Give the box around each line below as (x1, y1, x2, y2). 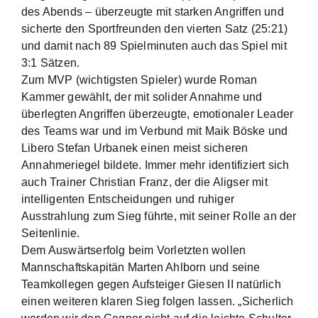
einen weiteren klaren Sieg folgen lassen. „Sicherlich (21, 295, 294, 307)
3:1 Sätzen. (21, 57, 80, 69)
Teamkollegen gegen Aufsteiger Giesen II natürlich (21, 278, 281, 290)
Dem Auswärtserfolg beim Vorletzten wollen (21, 244, 246, 256)
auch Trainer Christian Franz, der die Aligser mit (21, 176, 268, 188)
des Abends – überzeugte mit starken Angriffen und (21, 6, 284, 18)
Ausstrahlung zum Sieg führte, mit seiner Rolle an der (21, 210, 297, 222)
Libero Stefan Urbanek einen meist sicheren (21, 142, 248, 154)
